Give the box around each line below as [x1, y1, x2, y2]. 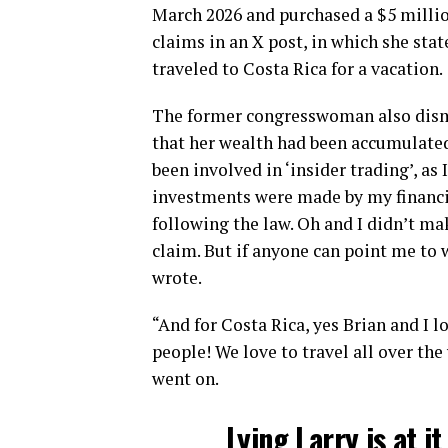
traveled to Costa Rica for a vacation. [152, 57, 443, 81]
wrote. [152, 266, 202, 290]
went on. [152, 367, 219, 391]
